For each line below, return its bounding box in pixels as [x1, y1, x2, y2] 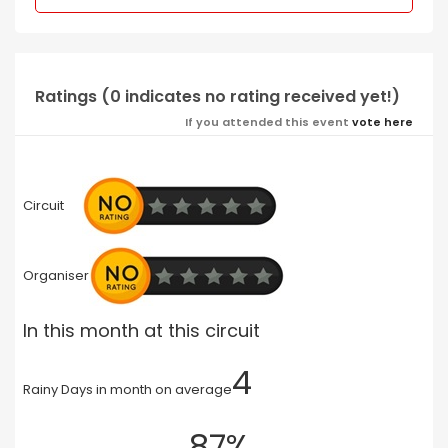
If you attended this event [185, 113, 352, 130]
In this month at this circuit [22, 317, 260, 343]
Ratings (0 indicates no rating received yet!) [35, 84, 400, 108]
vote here [352, 113, 413, 130]
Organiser [22, 265, 89, 285]
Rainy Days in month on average [22, 379, 232, 399]
